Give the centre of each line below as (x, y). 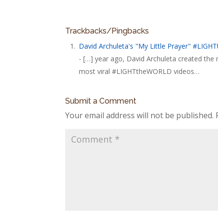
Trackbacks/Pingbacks (107, 31)
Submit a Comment (101, 101)
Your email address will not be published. (140, 115)
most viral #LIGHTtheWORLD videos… (139, 71)
